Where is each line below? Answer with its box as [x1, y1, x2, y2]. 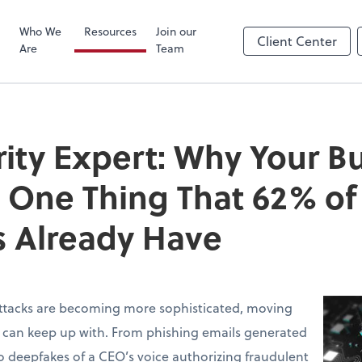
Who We [19, 23, 62, 40]
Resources [83, 23, 137, 40]
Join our [155, 23, 196, 40]
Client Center [257, 32, 337, 51]
